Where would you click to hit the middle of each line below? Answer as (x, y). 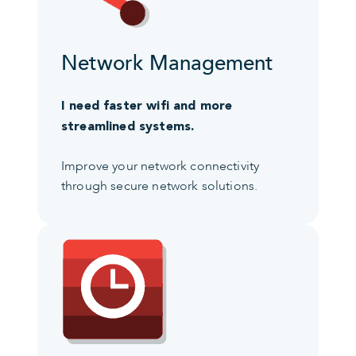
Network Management (167, 64)
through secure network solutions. (160, 186)
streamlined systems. (128, 126)
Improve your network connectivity (161, 166)
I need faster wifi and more (147, 106)
